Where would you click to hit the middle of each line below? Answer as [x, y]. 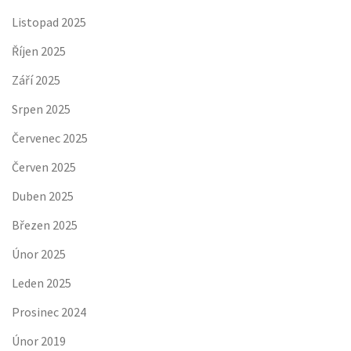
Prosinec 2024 [49, 312]
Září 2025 [36, 80]
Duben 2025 [43, 196]
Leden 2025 [42, 283]
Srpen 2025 [41, 109]
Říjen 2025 [39, 51]
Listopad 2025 [49, 22]
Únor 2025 [39, 254]
